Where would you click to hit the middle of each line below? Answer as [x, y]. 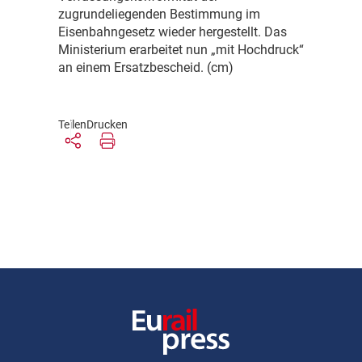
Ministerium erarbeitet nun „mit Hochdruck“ [181, 50]
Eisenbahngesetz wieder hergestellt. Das [173, 32]
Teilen [72, 125]
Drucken [107, 125]
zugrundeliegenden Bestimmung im [159, 15]
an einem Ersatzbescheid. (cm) [146, 68]
